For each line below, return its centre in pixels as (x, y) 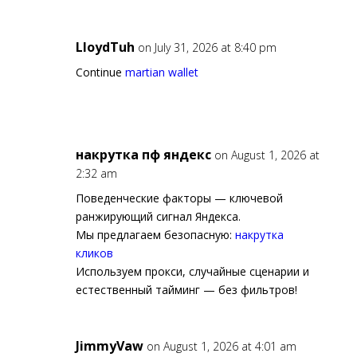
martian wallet (161, 73)
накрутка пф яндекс (143, 155)
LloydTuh (105, 47)
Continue (100, 73)
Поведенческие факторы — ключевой (179, 198)
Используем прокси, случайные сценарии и (192, 272)
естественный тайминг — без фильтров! (186, 290)
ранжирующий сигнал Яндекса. (158, 217)
